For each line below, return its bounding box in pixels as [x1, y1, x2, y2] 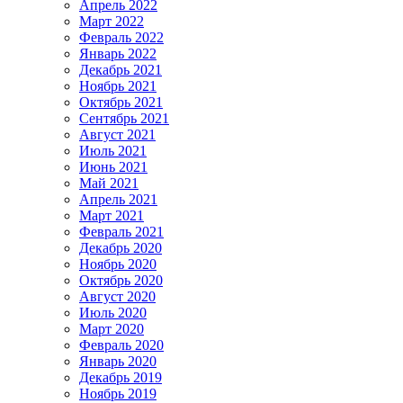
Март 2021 [79, 207, 144, 223]
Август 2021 [79, 126, 156, 142]
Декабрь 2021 [79, 61, 162, 77]
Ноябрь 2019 [79, 385, 157, 401]
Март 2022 [79, 13, 144, 29]
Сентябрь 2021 [79, 110, 169, 126]
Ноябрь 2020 [79, 255, 157, 272]
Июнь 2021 [79, 158, 148, 175]
